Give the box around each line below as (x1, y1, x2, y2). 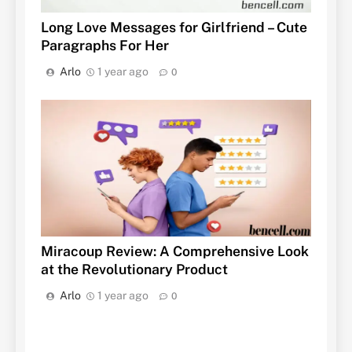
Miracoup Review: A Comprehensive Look (41, 243, 309, 260)
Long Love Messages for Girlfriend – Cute (41, 19, 307, 36)
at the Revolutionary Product (41, 261, 228, 278)
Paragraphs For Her (41, 37, 169, 54)
